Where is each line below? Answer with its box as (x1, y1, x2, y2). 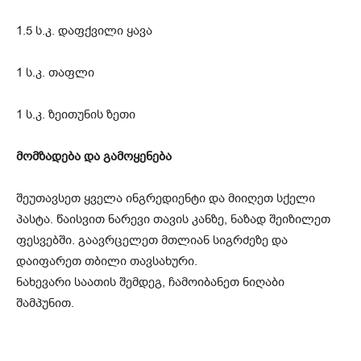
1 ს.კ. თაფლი (16, 64, 94, 81)
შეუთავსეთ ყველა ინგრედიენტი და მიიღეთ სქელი (16, 190, 315, 206)
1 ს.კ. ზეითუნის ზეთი (16, 106, 135, 122)
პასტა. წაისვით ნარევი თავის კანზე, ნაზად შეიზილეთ (16, 211, 330, 227)
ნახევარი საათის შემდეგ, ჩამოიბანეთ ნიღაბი (16, 274, 284, 290)
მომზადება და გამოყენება (16, 148, 172, 164)
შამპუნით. (16, 295, 74, 311)
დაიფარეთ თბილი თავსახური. (16, 253, 197, 269)
